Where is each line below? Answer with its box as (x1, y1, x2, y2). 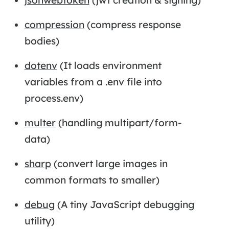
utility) (24, 214, 55, 227)
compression (24, 18, 84, 31)
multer (24, 116, 56, 129)
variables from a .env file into (24, 75, 162, 88)
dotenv (24, 59, 57, 72)
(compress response (84, 18, 181, 31)
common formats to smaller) (24, 173, 159, 186)
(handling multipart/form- (55, 116, 182, 129)
